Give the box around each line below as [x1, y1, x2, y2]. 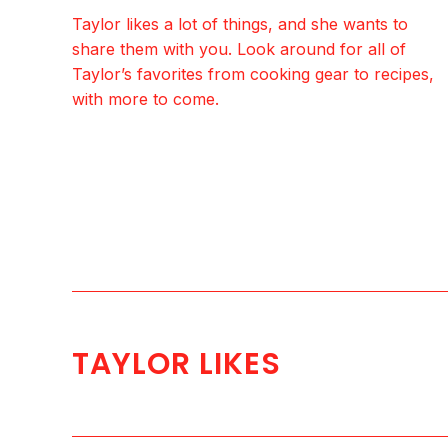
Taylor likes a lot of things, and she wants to [72, 14, 408, 35]
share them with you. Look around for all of [72, 39, 406, 60]
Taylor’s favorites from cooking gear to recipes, [72, 64, 434, 85]
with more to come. [72, 89, 219, 110]
